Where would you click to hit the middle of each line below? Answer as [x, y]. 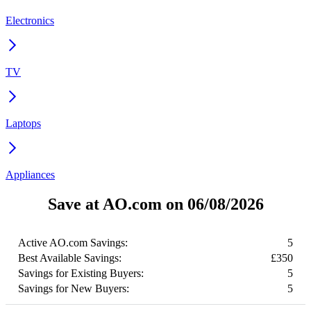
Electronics [30, 20]
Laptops [23, 123]
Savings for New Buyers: [74, 288]
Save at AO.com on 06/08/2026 [155, 204]
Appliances [30, 174]
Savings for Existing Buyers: [81, 273]
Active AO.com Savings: [73, 242]
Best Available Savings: [70, 258]
